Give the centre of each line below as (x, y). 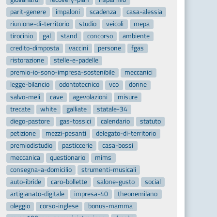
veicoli (115, 24)
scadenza (103, 11)
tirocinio (21, 36)
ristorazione (27, 60)
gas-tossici (76, 121)
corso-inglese (59, 206)
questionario (68, 157)
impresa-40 (91, 194)
